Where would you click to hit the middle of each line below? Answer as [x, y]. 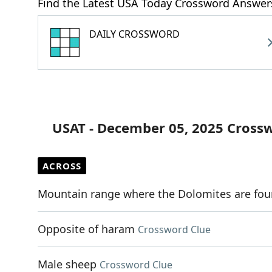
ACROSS [62, 166]
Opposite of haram [86, 229]
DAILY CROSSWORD [134, 34]
